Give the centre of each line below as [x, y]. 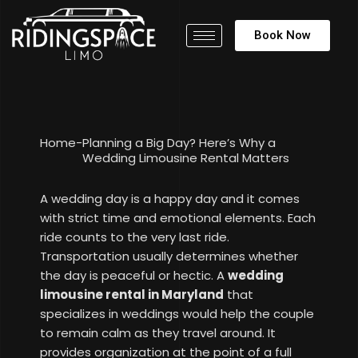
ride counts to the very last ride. [135, 237]
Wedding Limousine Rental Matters [186, 158]
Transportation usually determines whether [169, 257]
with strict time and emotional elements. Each [178, 218]
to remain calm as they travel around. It [158, 333]
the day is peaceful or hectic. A [134, 276]
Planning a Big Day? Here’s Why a [179, 143]
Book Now [283, 36]
